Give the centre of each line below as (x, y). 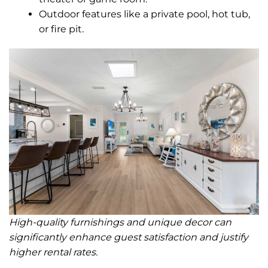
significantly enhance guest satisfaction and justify (129, 237)
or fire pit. (61, 29)
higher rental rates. (53, 252)
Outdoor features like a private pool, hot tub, (144, 14)
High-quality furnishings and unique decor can (120, 223)
